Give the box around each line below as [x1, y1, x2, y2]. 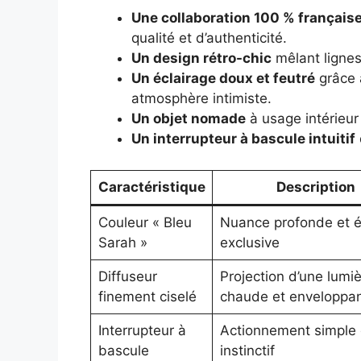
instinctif [219, 342, 275, 359]
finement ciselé [98, 288, 197, 305]
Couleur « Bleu [98, 214, 192, 230]
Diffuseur [98, 268, 157, 284]
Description [276, 178, 355, 195]
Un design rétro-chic [131, 50, 272, 67]
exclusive [219, 234, 280, 251]
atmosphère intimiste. [131, 90, 272, 107]
